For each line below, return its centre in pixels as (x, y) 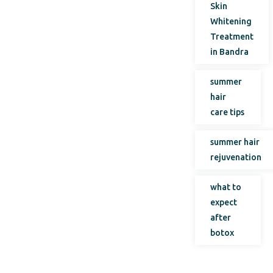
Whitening (231, 21)
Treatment (232, 37)
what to (226, 187)
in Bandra (230, 52)
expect (224, 202)
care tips (228, 112)
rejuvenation (236, 157)
